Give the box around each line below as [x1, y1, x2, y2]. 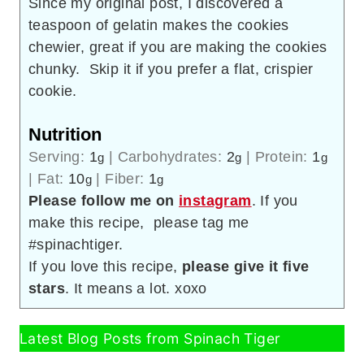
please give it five [182, 258, 310, 275]
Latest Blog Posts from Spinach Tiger [19, 330, 281, 348]
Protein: [254, 149, 313, 166]
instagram [179, 193, 252, 210]
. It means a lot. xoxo [65, 280, 207, 297]
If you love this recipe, [32, 258, 183, 275]
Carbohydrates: [117, 149, 227, 166]
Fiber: [105, 171, 149, 188]
